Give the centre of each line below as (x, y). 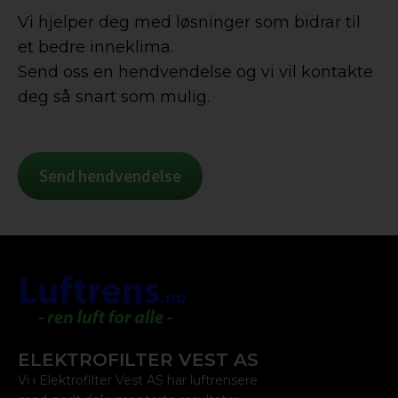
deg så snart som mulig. (114, 97)
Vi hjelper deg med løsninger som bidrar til (189, 22)
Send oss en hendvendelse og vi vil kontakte (195, 72)
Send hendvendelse (110, 176)
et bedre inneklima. (96, 47)
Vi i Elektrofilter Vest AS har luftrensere (138, 380)
